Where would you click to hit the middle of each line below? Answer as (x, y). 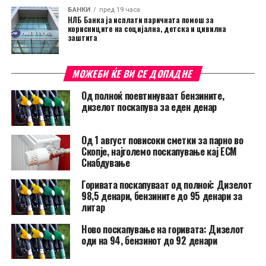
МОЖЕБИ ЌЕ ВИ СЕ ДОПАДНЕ (133, 74)
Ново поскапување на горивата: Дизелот (163, 229)
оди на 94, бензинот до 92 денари (149, 240)
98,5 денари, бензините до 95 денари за (161, 196)
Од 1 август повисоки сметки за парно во (162, 140)
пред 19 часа (119, 10)
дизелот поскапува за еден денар (149, 107)
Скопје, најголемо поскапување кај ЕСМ (159, 152)
